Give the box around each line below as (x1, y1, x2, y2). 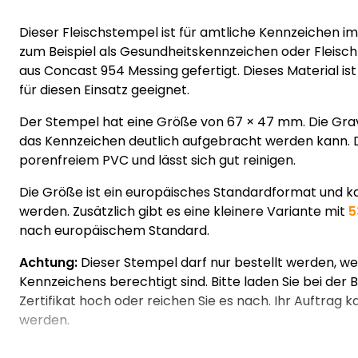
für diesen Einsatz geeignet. (19, 81, 189, 99)
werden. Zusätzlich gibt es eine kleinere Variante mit (19, 202, 348, 221)
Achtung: (19, 253, 78, 272)
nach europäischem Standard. (19, 221, 209, 240)
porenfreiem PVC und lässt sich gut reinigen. (19, 151, 296, 169)
